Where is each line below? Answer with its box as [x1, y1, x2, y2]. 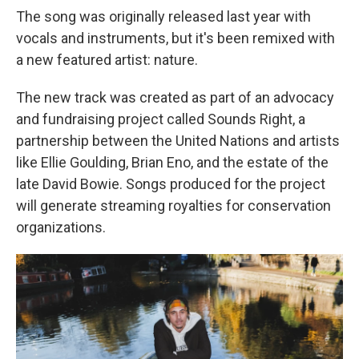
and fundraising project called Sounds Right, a [16, 111, 305, 127]
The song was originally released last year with [16, 8, 311, 25]
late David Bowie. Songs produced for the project [16, 175, 325, 192]
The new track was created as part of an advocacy [16, 89, 334, 106]
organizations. [16, 219, 106, 236]
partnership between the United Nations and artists [16, 132, 340, 149]
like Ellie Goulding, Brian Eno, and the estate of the [16, 154, 329, 171]
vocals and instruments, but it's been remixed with [16, 30, 335, 46]
